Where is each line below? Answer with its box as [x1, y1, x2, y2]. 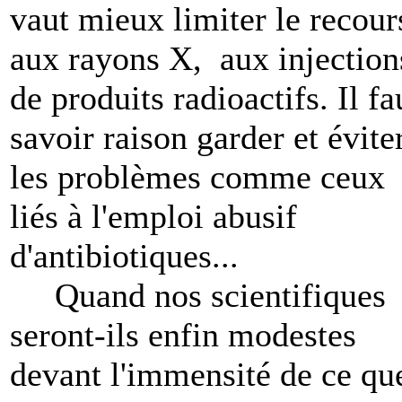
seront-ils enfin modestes [10, 316, 356, 354]
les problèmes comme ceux [10, 158, 385, 196]
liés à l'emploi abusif [10, 197, 297, 235]
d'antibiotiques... [10, 237, 239, 275]
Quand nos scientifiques [10, 276, 386, 314]
